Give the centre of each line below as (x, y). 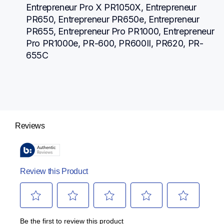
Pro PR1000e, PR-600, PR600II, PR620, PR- (115, 43)
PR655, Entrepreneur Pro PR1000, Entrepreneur (120, 31)
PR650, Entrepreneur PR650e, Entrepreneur (113, 19)
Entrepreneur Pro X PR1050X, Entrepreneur (111, 7)
